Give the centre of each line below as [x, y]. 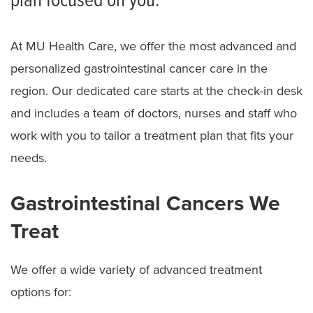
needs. [29, 158]
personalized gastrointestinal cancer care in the [139, 68]
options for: [41, 292]
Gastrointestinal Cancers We [145, 203]
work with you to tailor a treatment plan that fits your [152, 135]
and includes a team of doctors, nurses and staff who [154, 113]
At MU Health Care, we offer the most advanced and [153, 46]
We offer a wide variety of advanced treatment [136, 269]
